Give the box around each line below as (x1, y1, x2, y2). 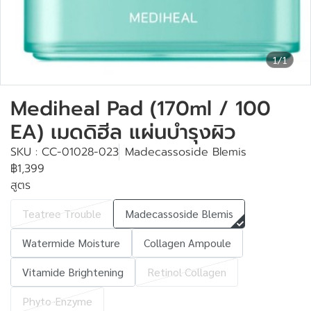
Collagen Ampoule (144, 235, 231, 250)
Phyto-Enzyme (22, 294, 92, 308)
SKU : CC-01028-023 (10, 144, 119, 160)
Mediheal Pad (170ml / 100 (10, 93, 271, 124)
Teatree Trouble (22, 206, 101, 221)
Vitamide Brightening (22, 264, 124, 279)
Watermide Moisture (22, 235, 120, 250)
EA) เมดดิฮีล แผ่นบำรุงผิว (10, 117, 236, 147)
